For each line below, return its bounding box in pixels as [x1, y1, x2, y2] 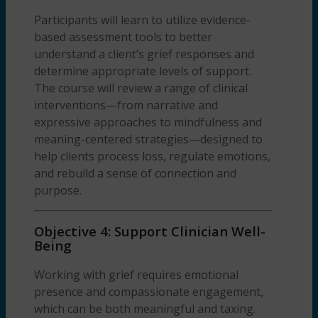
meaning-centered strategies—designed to [34, 131, 263, 147]
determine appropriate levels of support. [34, 62, 251, 79]
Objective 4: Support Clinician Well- [34, 222, 265, 241]
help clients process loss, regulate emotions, [34, 148, 270, 164]
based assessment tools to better [34, 28, 212, 45]
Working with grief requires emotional [34, 267, 238, 283]
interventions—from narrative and [34, 97, 218, 113]
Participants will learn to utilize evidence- [34, 11, 251, 28]
